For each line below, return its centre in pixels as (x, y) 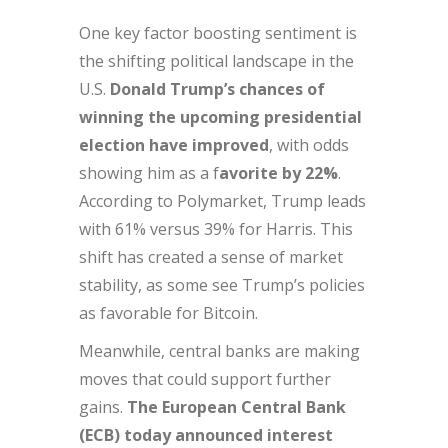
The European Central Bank (236, 407)
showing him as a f (149, 173)
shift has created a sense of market (211, 257)
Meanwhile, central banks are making (219, 351)
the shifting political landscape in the (216, 61)
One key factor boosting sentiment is (218, 33)
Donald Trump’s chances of (217, 89)
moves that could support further (205, 379)
